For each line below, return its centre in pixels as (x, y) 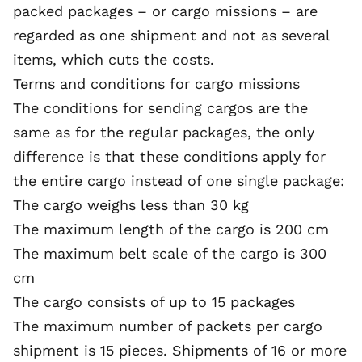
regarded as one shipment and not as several (171, 35)
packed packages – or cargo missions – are (165, 11)
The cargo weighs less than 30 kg (131, 205)
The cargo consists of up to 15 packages (154, 302)
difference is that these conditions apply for (169, 156)
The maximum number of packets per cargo (168, 326)
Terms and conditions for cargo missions (156, 84)
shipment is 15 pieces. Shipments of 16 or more (180, 350)
